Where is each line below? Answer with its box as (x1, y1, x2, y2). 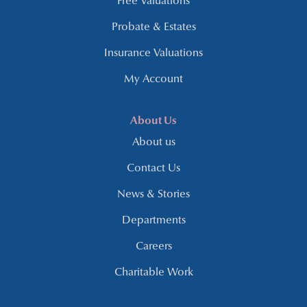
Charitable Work (114, 267, 193, 279)
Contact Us (127, 163, 180, 175)
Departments (121, 215, 186, 227)
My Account (124, 74, 183, 86)
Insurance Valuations (104, 48, 203, 60)
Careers (135, 241, 172, 253)
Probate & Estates (111, 22, 196, 34)
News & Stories (117, 189, 190, 201)
